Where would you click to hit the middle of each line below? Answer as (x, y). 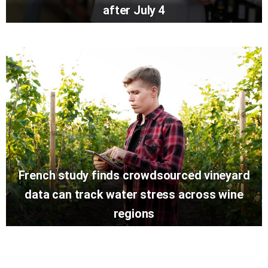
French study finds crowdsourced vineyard (134, 175)
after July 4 (134, 10)
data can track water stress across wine (134, 194)
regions (134, 213)
